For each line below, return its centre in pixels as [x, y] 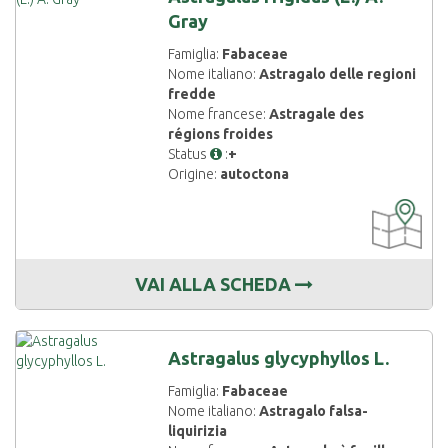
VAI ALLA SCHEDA [215, 284]
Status [189, 154]
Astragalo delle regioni [338, 74]
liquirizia [198, 431]
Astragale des [317, 114]
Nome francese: [219, 114]
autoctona [255, 174]
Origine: [194, 174]
